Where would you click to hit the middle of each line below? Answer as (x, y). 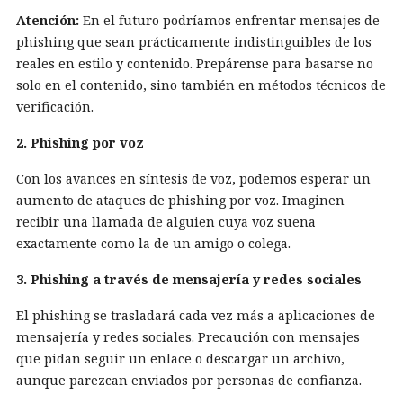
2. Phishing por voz (80, 142)
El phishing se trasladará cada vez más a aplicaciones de (196, 315)
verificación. (55, 106)
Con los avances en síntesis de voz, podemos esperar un (193, 178)
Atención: (48, 20)
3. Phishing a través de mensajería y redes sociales (189, 279)
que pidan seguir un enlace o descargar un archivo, (180, 358)
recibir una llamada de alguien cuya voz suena (166, 221)
